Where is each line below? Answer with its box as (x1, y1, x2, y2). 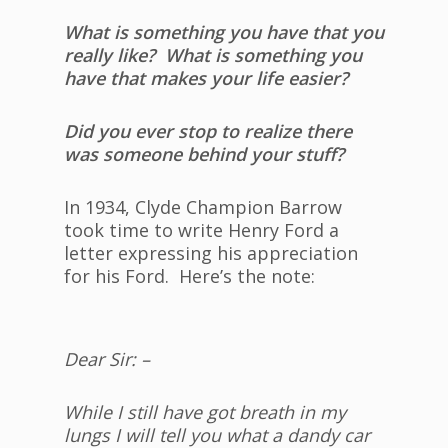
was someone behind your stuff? (64, 142, 344, 167)
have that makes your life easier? (64, 66, 348, 91)
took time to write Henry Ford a (64, 218, 339, 243)
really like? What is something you (64, 43, 362, 68)
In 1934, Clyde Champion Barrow (64, 195, 342, 220)
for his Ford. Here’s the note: (64, 264, 315, 289)
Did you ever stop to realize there (64, 119, 352, 144)
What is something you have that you (64, 20, 384, 45)
